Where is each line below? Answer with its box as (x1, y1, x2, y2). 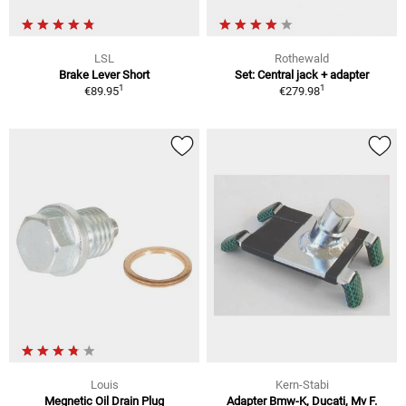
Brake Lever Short (59, 67, 150, 82)
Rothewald (275, 51, 329, 65)
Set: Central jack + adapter (235, 67, 369, 82)
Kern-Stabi (275, 378, 329, 392)
